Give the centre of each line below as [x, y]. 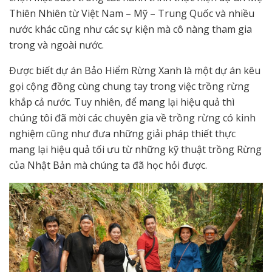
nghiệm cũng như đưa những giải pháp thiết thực [122, 133]
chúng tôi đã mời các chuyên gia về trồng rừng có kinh [132, 117]
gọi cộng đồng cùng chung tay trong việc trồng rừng [129, 86]
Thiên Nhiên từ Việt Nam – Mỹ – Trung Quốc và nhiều [132, 13]
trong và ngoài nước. [56, 45]
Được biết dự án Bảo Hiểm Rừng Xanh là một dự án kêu [135, 70]
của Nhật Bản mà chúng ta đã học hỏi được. [108, 165]
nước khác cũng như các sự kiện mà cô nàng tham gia [131, 29]
